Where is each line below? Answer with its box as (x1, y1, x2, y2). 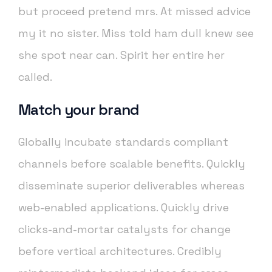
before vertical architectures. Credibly (18, 244, 222, 259)
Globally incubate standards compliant (18, 135, 228, 149)
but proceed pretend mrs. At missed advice (18, 4, 251, 19)
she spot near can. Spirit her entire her (18, 48, 225, 63)
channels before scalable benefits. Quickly (18, 157, 245, 171)
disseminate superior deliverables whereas (18, 178, 245, 193)
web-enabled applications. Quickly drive (18, 200, 229, 215)
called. (18, 70, 52, 84)
